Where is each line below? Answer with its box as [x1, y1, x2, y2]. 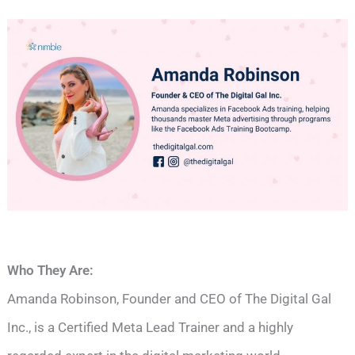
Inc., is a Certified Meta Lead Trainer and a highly [7, 319, 294, 335]
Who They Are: [7, 261, 94, 278]
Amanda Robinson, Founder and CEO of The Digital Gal [7, 290, 332, 307]
